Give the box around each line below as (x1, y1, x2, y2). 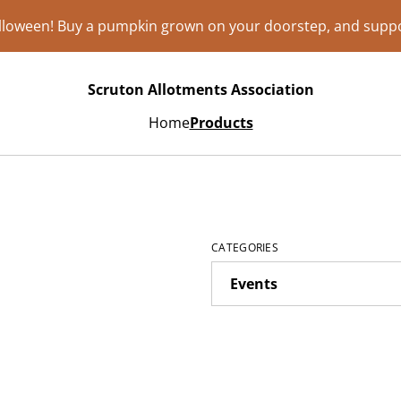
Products (189, 113, 253, 132)
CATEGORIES (211, 240, 278, 255)
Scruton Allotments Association (87, 79, 314, 99)
